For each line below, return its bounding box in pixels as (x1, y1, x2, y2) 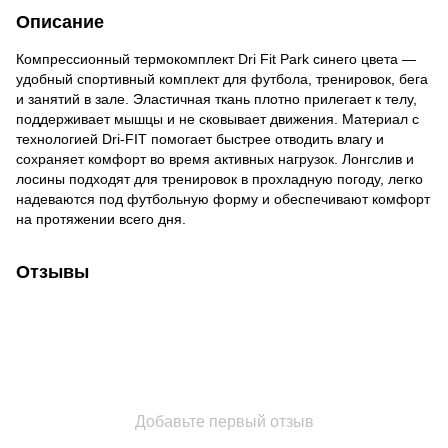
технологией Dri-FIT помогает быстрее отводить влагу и (16, 130, 384, 147)
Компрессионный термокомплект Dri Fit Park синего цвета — (16, 50, 416, 67)
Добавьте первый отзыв (134, 412, 314, 430)
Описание (16, 11, 104, 32)
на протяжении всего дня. (16, 210, 186, 227)
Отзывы (16, 261, 89, 282)
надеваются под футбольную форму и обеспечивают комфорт (16, 190, 430, 207)
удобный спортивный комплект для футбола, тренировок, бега (16, 70, 428, 87)
